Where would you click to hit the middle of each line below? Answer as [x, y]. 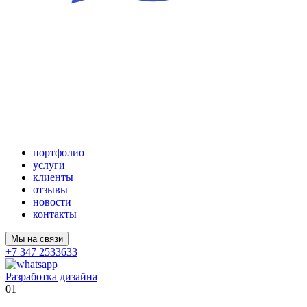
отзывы [50, 189]
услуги [49, 164]
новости [52, 201]
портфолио [59, 152]
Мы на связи [37, 238]
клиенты [53, 177]
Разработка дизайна [51, 276]
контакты [55, 214]
